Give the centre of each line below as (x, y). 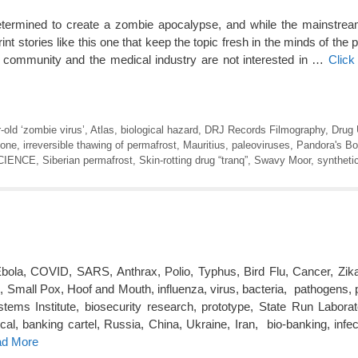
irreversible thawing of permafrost (100, 145)
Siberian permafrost (88, 160)
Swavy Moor (282, 160)
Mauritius (204, 145)
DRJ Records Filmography (265, 129)
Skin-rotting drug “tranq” (193, 160)
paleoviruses (261, 145)
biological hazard (159, 129)
